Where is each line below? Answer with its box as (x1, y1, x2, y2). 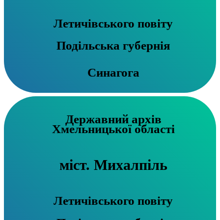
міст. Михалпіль (59, 156, 167, 173)
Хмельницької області (52, 122, 175, 136)
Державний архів (65, 112, 162, 126)
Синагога (87, 66, 139, 80)
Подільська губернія (56, 39, 170, 53)
